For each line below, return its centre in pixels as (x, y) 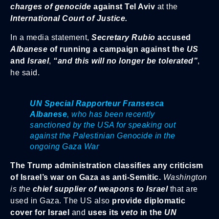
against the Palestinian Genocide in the (103, 135)
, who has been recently (111, 114)
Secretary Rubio (123, 37)
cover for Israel (41, 212)
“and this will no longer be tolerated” (125, 61)
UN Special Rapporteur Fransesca (97, 103)
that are (184, 189)
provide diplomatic (147, 200)
